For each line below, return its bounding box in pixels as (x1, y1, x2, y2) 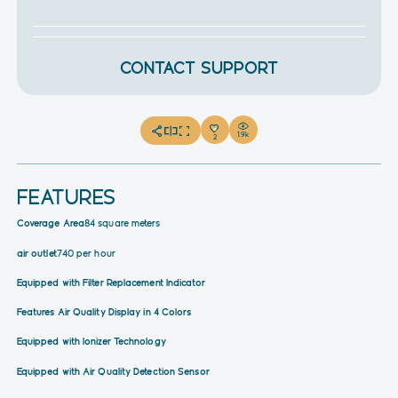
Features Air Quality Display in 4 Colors (16, 306, 192, 318)
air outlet (16, 246, 57, 259)
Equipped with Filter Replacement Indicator (16, 275, 205, 288)
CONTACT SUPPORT (119, 58, 279, 78)
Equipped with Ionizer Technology (16, 335, 166, 347)
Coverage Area (16, 217, 84, 229)
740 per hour (56, 246, 115, 259)
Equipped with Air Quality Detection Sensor (16, 364, 210, 377)
